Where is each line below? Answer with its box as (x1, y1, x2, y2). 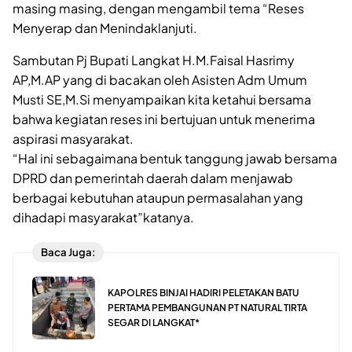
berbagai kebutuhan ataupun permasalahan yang (13, 189, 303, 206)
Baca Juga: (40, 245, 96, 259)
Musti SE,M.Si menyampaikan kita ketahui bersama (13, 90, 311, 108)
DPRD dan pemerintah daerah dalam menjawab (13, 169, 293, 186)
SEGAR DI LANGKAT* (108, 317, 200, 329)
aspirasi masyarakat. (13, 130, 134, 147)
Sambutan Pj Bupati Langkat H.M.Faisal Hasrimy (13, 51, 295, 68)
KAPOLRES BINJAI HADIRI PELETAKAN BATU (108, 287, 299, 299)
